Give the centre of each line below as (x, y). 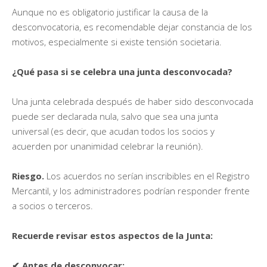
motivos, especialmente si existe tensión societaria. (117, 41)
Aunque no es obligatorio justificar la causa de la (110, 12)
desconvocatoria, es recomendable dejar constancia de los (132, 27)
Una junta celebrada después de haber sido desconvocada (133, 101)
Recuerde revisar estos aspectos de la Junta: (112, 235)
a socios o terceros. (52, 205)
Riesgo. (29, 176)
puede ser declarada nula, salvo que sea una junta (115, 116)
